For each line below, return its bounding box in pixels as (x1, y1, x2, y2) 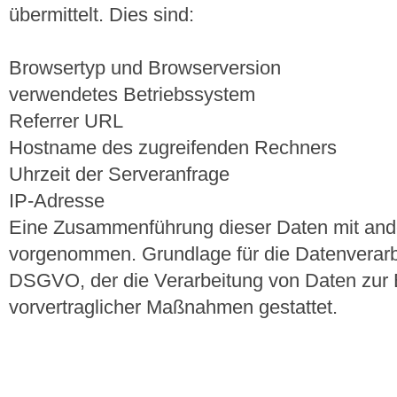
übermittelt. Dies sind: (9, 4, 194, 26)
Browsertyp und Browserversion (9, 58, 281, 79)
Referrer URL (9, 111, 123, 132)
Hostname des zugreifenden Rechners (9, 137, 337, 159)
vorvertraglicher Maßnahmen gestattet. (9, 297, 338, 318)
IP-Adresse (9, 191, 105, 212)
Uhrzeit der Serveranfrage (9, 164, 230, 185)
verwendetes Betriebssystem (9, 84, 255, 105)
